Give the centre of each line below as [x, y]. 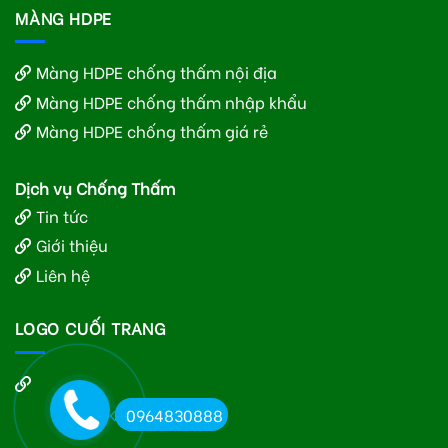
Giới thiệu [71, 245]
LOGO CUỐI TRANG [90, 328]
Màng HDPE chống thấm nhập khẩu [171, 101]
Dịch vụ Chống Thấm [95, 188]
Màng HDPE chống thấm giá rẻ [151, 131]
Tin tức [61, 215]
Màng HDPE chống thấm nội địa [156, 72]
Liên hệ [62, 274]
